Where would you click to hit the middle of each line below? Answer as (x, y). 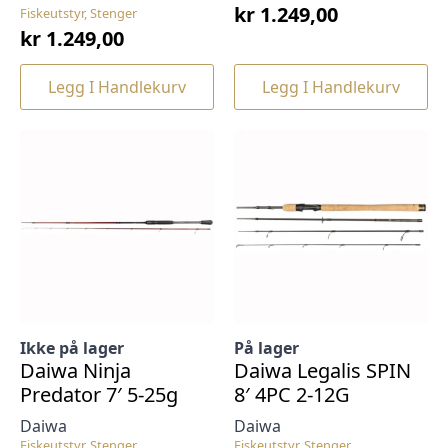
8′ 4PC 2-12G (292, 394)
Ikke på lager (72, 347)
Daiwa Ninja (75, 370)
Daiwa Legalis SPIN (322, 370)
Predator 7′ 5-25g (99, 394)
